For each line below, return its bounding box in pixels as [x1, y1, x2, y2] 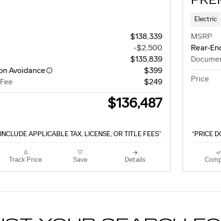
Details [124, 155, 146, 164]
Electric [194, 15, 217, 24]
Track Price [9, 155, 42, 164]
